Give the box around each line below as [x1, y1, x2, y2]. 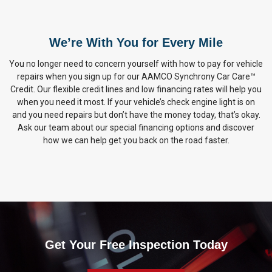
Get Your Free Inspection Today [44, 238, 228, 251]
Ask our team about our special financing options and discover [18, 123, 254, 132]
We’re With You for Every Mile [49, 36, 223, 49]
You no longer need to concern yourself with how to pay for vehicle [9, 59, 263, 69]
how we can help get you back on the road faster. [42, 135, 229, 145]
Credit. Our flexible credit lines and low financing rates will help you [10, 84, 262, 94]
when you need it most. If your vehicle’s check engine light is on [17, 97, 255, 107]
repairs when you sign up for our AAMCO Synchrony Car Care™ [16, 72, 256, 81]
